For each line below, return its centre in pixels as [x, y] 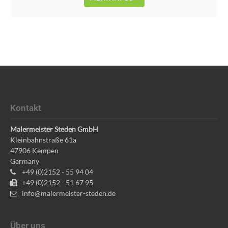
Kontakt [26, 108]
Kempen [45, 150]
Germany [25, 161]
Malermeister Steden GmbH [54, 129]
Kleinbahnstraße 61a [43, 139]
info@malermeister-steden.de [68, 193]
